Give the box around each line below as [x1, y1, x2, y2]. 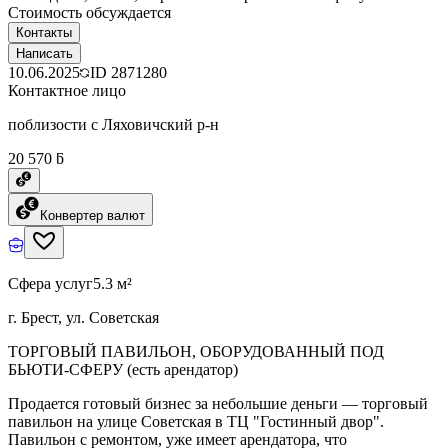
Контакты [16, 24, 72, 40]
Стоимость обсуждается [8, 3, 171, 21]
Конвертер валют [40, 207, 145, 223]
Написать [16, 45, 73, 61]
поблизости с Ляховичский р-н [8, 115, 219, 133]
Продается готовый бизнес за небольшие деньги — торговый [8, 394, 428, 412]
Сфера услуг [8, 274, 93, 292]
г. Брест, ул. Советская [8, 308, 159, 326]
